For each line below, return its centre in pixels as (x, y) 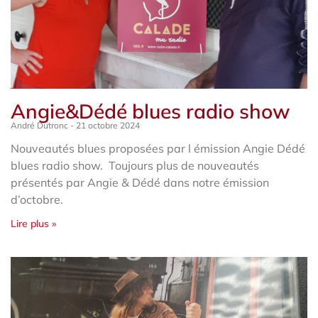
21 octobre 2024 (107, 125)
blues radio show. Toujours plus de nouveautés (135, 165)
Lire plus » (33, 223)
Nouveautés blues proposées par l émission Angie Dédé (158, 148)
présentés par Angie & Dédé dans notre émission (140, 182)
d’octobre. (37, 199)
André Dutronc (40, 125)
